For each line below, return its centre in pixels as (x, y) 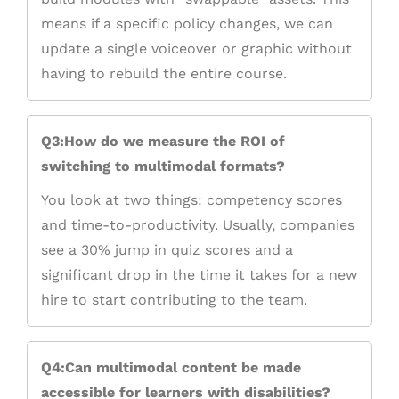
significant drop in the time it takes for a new (199, 275)
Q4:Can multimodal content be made (171, 368)
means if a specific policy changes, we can (187, 24)
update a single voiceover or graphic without (196, 49)
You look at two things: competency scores (191, 200)
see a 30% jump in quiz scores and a (167, 250)
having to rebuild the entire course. (164, 74)
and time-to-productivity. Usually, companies (198, 225)
